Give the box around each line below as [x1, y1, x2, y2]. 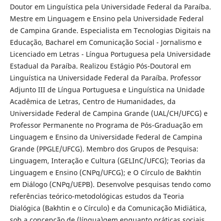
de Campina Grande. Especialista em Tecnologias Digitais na [9, 26, 211, 36]
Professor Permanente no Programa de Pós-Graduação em [9, 120, 203, 130]
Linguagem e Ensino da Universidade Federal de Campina [9, 132, 202, 142]
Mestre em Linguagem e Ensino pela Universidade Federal [9, 14, 204, 24]
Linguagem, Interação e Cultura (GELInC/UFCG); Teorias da [9, 156, 205, 166]
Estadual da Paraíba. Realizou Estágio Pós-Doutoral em [9, 61, 191, 71]
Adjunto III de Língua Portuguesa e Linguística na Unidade [9, 85, 205, 95]
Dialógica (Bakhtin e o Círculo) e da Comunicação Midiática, [9, 203, 207, 213]
